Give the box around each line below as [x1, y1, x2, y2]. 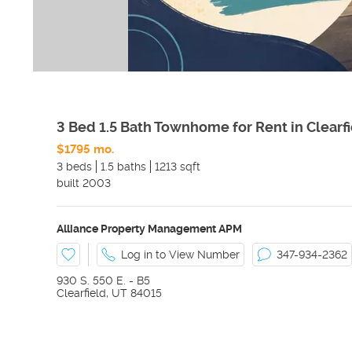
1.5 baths [101, 160, 146, 173]
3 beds [57, 160, 92, 173]
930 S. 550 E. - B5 [57, 274, 150, 287]
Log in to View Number [121, 248, 240, 261]
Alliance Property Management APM [57, 222, 242, 235]
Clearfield [57, 287, 106, 299]
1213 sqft [155, 160, 200, 173]
